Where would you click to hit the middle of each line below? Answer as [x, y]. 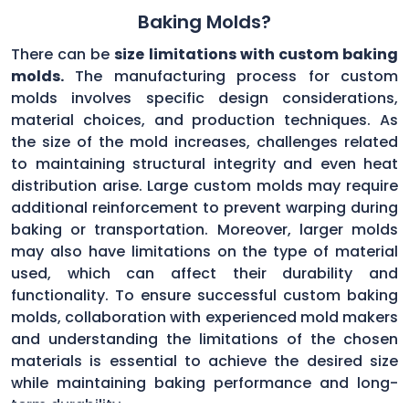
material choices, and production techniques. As [204, 120]
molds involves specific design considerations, [204, 98]
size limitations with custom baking [257, 54]
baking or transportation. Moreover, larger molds [204, 229]
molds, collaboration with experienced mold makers [204, 317]
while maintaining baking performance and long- [204, 383]
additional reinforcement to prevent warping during [204, 207]
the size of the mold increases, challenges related [204, 142]
